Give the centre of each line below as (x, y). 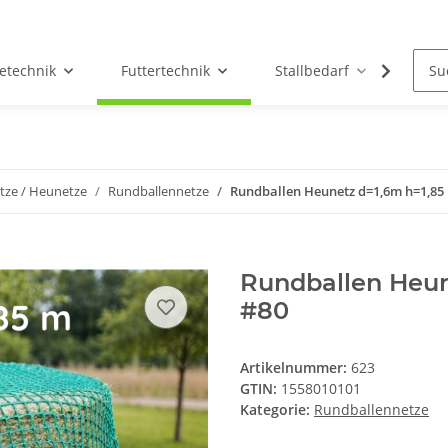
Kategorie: (277, 410)
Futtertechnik (166, 71)
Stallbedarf (312, 71)
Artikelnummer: (295, 368)
